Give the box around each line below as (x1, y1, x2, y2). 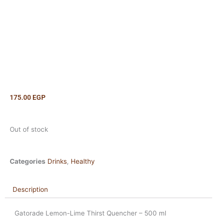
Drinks (47, 157, 67, 165)
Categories (10, 157, 46, 165)
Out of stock (10, 125, 48, 133)
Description (13, 185, 48, 193)
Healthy (71, 157, 95, 165)
